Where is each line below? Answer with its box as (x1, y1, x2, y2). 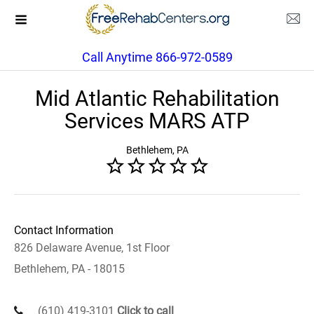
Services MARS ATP (64, 109, 250, 133)
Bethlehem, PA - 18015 (14, 262, 125, 275)
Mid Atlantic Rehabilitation (34, 86, 280, 111)
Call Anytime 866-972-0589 (81, 50, 233, 64)
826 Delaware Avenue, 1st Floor (14, 241, 170, 254)
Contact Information (14, 224, 114, 237)
